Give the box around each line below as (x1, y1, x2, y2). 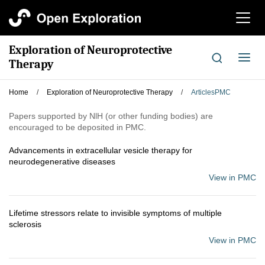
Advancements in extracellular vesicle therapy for (9, 146, 192, 155)
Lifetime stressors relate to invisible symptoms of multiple (9, 208, 222, 218)
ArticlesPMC (191, 88, 231, 96)
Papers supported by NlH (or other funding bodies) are (9, 111, 213, 121)
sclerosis (9, 219, 41, 229)
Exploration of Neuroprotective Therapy (47, 88, 173, 96)
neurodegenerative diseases (9, 157, 115, 166)
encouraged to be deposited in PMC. (9, 122, 146, 132)
